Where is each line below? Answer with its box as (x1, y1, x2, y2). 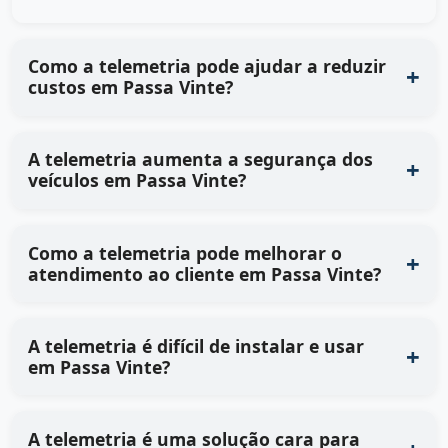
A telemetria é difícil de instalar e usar (28, 333, 364, 358)
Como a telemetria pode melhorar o (28, 240, 342, 265)
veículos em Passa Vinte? (28, 168, 246, 193)
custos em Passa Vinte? (28, 75, 233, 100)
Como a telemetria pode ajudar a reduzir (28, 54, 386, 79)
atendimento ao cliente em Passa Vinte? (28, 261, 381, 286)
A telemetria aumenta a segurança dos (28, 147, 373, 172)
